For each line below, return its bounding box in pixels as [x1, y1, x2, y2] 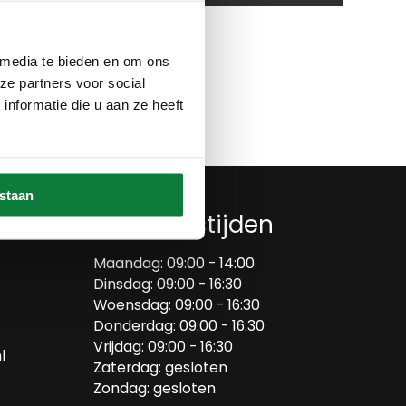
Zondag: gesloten [93, 378, 216, 399]
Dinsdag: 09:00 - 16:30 [93, 274, 242, 295]
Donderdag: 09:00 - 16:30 [93, 315, 265, 336]
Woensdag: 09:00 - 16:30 [93, 295, 260, 315]
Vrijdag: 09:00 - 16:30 [93, 336, 233, 357]
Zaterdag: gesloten [93, 357, 227, 378]
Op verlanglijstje [24, 38, 144, 59]
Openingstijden [93, 208, 274, 241]
